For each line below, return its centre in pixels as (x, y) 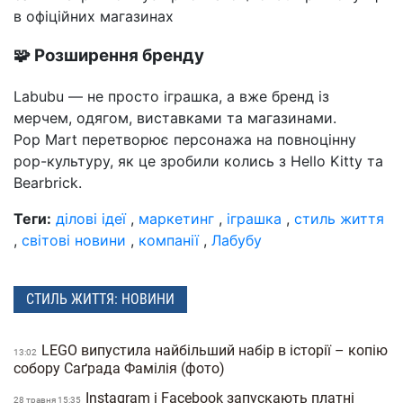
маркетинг (176, 218)
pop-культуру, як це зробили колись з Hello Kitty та (198, 161)
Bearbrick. (48, 182)
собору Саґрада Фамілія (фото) (121, 368)
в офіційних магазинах (94, 16)
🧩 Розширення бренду (109, 56)
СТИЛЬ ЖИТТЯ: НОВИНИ (100, 300)
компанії (169, 240)
